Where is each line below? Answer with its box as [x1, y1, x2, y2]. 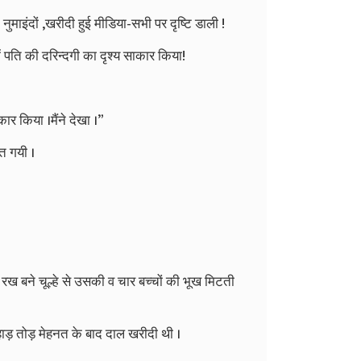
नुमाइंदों [3, 12, 39, 35]
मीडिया [94, 12, 127, 35]
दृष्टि [170, 12, 192, 35]
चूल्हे [38, 270, 59, 293]
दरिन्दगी [42, 44, 80, 68]
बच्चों [138, 270, 163, 293]
